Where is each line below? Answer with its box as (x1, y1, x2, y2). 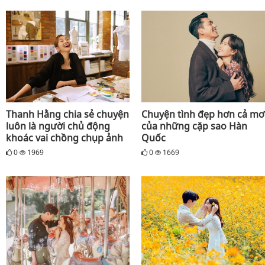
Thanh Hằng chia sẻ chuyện (6, 107, 129, 121)
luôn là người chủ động (6, 119, 110, 132)
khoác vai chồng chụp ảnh (6, 131, 123, 144)
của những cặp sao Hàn (141, 119, 247, 132)
